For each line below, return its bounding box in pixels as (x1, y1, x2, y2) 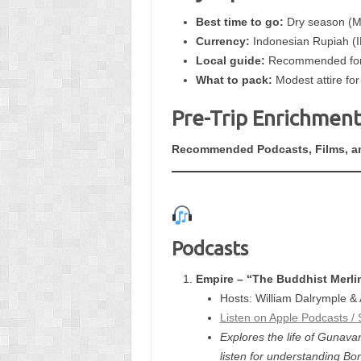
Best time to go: (195, 15, 284, 28)
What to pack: (195, 73, 272, 86)
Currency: (195, 34, 250, 48)
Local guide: (195, 53, 265, 67)
